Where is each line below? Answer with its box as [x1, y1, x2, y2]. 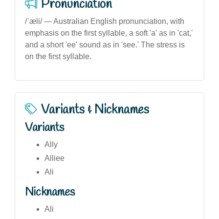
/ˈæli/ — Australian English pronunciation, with [25, 17, 184, 25]
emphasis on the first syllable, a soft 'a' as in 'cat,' [25, 28, 193, 37]
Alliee [44, 153, 65, 162]
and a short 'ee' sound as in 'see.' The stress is [25, 40, 185, 49]
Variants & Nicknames [41, 101, 149, 118]
